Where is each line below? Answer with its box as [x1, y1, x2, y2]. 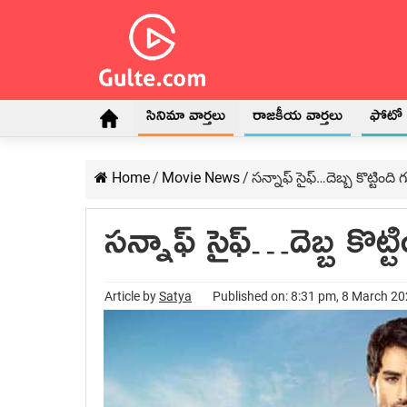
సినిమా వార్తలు [146, 105, 225, 133]
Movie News [162, 169, 240, 186]
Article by [104, 289, 159, 303]
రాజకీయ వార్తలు [253, 105, 342, 133]
